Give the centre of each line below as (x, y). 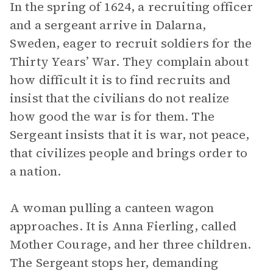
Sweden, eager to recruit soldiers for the (131, 43)
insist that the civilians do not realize (119, 98)
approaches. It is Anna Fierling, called (123, 226)
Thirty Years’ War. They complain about (129, 62)
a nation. (36, 171)
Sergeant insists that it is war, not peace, (130, 135)
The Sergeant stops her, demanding (114, 263)
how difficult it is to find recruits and (120, 80)
